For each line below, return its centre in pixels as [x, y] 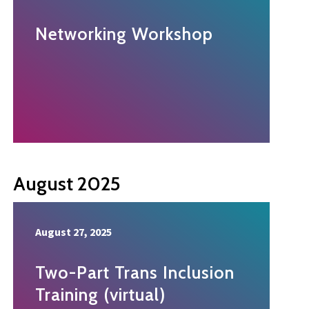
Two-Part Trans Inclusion [135, 273]
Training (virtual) [100, 295]
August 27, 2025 [73, 232]
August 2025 [67, 184]
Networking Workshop [124, 34]
